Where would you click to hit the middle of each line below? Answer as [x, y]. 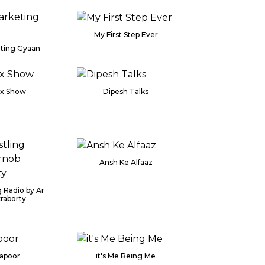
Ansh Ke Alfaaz [126, 162]
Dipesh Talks [126, 91]
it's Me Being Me [126, 256]
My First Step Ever [126, 34]
